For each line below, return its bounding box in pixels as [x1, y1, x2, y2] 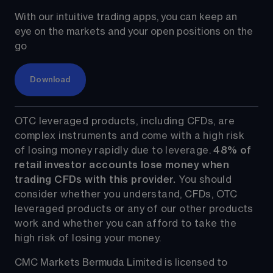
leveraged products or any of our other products [15, 204, 257, 214]
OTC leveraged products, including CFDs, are [15, 116, 238, 127]
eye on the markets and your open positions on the [15, 26, 255, 37]
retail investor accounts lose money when [15, 160, 232, 171]
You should [175, 175, 235, 185]
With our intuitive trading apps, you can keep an [15, 12, 239, 22]
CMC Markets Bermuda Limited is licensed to [15, 258, 230, 268]
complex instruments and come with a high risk [15, 131, 247, 141]
